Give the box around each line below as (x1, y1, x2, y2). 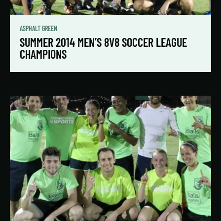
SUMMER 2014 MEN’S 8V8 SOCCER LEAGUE (20, 35, 187, 50)
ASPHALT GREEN (20, 24, 57, 33)
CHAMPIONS (20, 47, 67, 62)
